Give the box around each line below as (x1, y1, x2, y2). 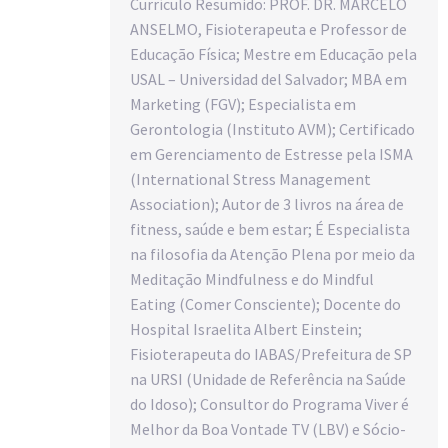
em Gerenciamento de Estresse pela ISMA (130, 143, 413, 164)
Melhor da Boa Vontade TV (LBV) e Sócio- (130, 418, 406, 439)
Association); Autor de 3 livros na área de (130, 193, 404, 214)
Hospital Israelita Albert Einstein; (130, 318, 362, 339)
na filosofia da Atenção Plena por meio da (130, 243, 415, 264)
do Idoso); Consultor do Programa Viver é (130, 393, 409, 414)
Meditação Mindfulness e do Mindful (130, 268, 374, 289)
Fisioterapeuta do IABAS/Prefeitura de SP (130, 343, 412, 364)
